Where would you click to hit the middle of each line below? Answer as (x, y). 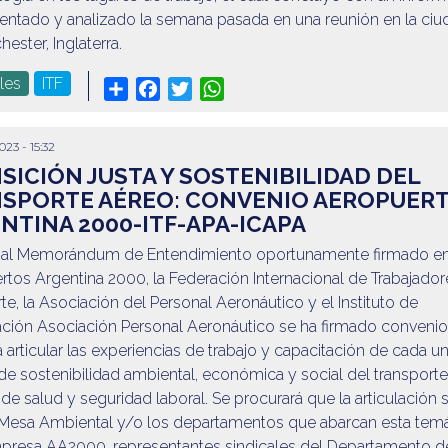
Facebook (195, 87)
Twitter (215, 87)
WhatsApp (262, 87)
